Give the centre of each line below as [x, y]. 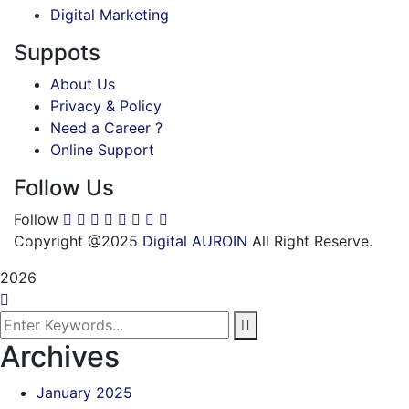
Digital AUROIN [195, 241]
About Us [83, 84]
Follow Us [64, 187]
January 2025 [84, 392]
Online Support [102, 149]
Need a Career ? [106, 127]
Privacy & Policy [106, 105]
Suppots [57, 52]
